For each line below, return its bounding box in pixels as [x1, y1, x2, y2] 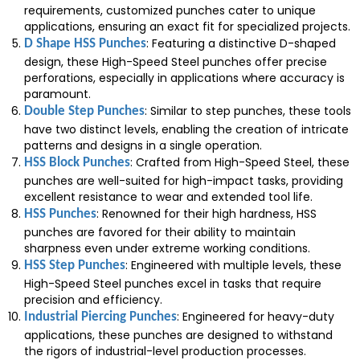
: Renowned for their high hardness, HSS [96, 206, 317, 222]
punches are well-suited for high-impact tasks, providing [24, 173, 343, 189]
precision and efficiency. [24, 292, 162, 308]
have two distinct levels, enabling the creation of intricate [24, 121, 349, 137]
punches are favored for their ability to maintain [24, 224, 296, 240]
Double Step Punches [24, 104, 145, 118]
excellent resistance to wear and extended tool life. [24, 189, 313, 205]
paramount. [24, 86, 91, 102]
